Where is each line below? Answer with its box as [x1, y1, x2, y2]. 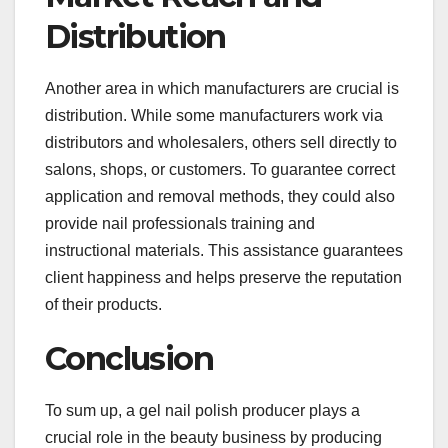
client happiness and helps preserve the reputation [45, 268, 402, 286]
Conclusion [45, 338, 213, 378]
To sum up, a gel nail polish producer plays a [45, 401, 360, 419]
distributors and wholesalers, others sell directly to [45, 133, 397, 151]
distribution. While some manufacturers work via [45, 106, 383, 124]
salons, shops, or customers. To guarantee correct [45, 160, 395, 178]
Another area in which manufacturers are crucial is [45, 79, 399, 97]
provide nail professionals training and [45, 214, 315, 232]
